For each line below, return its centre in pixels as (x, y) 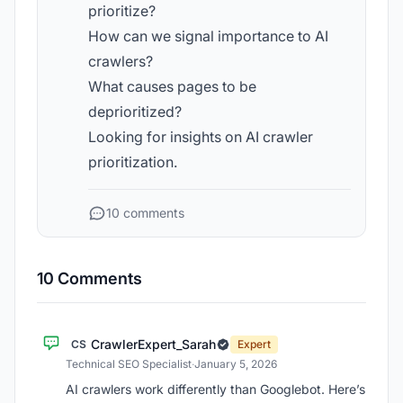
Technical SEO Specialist (129, 364)
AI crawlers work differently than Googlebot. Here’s (215, 389)
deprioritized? (135, 112)
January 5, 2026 (236, 364)
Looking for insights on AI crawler (201, 137)
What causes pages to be (172, 86)
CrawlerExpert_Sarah (153, 344)
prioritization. (133, 162)
